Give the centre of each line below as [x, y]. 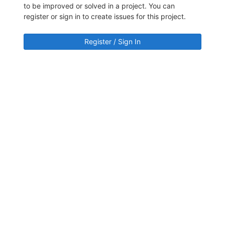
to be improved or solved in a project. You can [99, 6]
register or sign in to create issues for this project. [105, 17]
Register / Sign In [113, 42]
